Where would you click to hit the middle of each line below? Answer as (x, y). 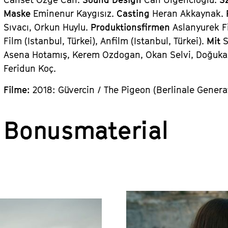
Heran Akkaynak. (189, 13)
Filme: (18, 90)
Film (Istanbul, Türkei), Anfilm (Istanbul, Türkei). (105, 41)
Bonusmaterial (86, 130)
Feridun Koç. (30, 68)
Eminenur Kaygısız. (75, 13)
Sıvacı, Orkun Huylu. (47, 27)
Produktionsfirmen (132, 27)
